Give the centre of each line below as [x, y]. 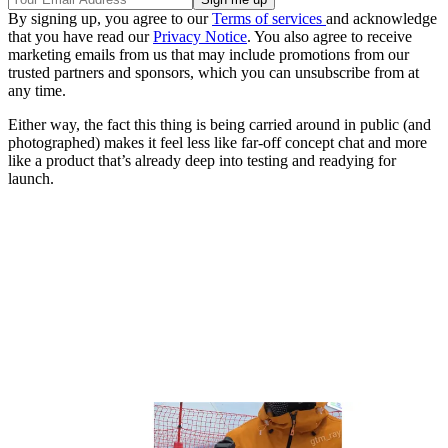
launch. [31, 179]
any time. [37, 91]
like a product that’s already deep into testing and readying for [202, 161]
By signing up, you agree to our [110, 19]
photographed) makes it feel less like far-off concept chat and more [217, 143]
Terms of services [269, 19]
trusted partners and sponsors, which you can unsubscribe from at [213, 73]
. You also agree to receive [329, 37]
